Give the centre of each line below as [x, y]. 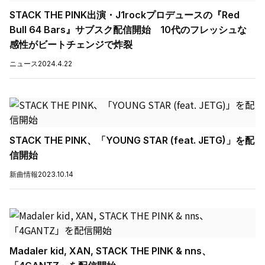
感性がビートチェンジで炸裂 [71, 45]
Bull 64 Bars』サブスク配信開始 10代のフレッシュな [128, 30]
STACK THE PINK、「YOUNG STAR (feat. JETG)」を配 [132, 140]
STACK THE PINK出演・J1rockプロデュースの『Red [125, 15]
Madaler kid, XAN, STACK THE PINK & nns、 [110, 251]
